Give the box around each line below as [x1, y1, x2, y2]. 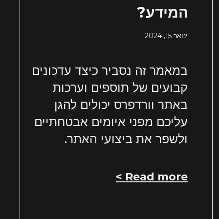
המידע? [137, 3, 188, 22]
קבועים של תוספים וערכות [53, 80, 188, 95]
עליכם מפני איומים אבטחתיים [34, 114, 188, 130]
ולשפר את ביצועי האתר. [65, 131, 188, 147]
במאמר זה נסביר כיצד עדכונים [32, 63, 188, 78]
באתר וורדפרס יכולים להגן [54, 97, 188, 112]
